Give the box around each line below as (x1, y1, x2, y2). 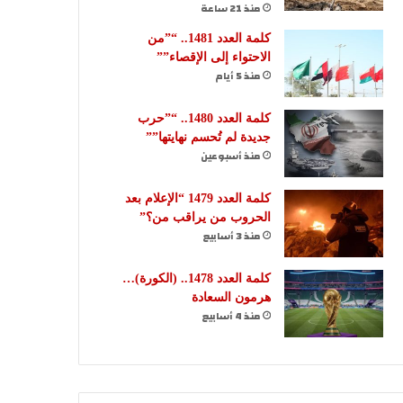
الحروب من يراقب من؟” (139, 210, 271, 224)
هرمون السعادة (192, 290, 271, 304)
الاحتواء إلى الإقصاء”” (157, 49, 271, 64)
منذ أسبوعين (201, 147, 260, 166)
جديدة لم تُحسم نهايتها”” (146, 130, 271, 144)
